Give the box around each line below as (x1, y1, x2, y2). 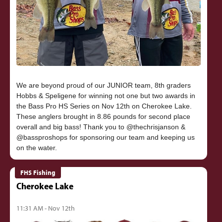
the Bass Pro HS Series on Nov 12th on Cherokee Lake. (16, 102, 192, 111)
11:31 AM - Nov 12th (16, 203, 75, 213)
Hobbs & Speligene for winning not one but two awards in (16, 92, 195, 100)
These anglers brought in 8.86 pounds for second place (16, 112, 190, 121)
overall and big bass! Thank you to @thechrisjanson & (16, 123, 185, 131)
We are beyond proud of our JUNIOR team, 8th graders (16, 81, 191, 90)
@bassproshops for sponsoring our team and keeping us (16, 133, 195, 142)
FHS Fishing (20, 168, 56, 177)
